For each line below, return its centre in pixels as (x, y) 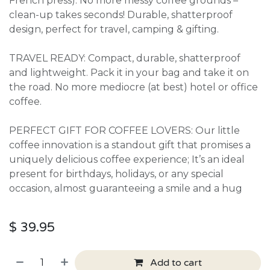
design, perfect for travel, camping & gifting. (114, 29)
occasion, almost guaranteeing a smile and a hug (126, 188)
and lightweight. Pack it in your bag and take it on (129, 72)
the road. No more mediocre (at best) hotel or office (133, 87)
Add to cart (175, 262)
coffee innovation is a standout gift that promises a (130, 145)
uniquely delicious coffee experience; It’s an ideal (127, 159)
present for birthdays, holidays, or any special (116, 174)
